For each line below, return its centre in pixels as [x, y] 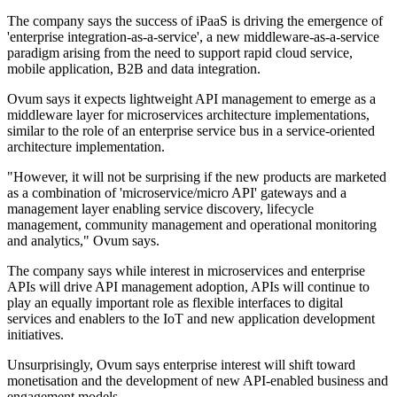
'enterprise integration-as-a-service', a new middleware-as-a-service [193, 37]
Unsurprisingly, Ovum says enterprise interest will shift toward [181, 365]
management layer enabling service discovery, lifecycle [160, 209]
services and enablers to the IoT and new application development [191, 319]
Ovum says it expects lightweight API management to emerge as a [191, 99]
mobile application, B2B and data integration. [134, 69]
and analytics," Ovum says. [83, 241]
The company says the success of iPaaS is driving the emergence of [195, 21]
